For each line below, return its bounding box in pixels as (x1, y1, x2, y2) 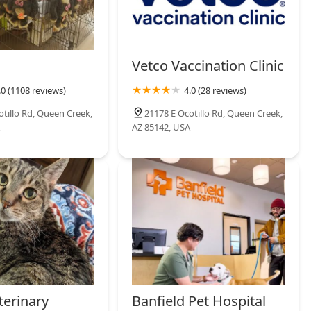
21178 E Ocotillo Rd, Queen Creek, (144, 106, 283, 119)
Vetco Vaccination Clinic (132, 56, 285, 75)
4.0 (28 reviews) (184, 83, 247, 96)
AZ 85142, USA (132, 120, 191, 133)
